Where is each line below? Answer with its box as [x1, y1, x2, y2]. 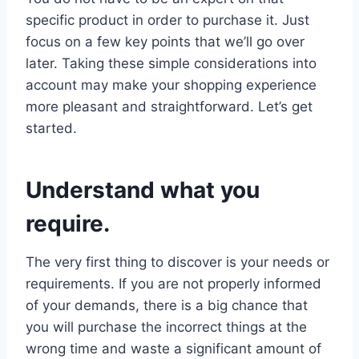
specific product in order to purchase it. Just [26, 11, 309, 28]
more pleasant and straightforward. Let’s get [26, 98, 313, 115]
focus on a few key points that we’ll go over [26, 33, 305, 50]
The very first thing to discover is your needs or [26, 253, 329, 270]
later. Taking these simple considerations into [26, 54, 317, 71]
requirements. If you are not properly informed [26, 275, 321, 292]
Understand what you [26, 175, 260, 204]
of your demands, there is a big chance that [26, 296, 308, 313]
